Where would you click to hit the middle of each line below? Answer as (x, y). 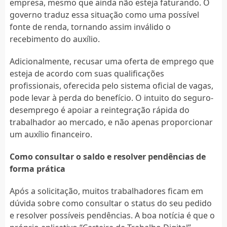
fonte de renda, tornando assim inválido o (90, 27)
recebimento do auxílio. (54, 39)
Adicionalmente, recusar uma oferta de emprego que (111, 61)
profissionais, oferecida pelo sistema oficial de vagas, (111, 85)
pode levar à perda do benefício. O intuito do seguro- (111, 98)
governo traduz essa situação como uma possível (104, 14)
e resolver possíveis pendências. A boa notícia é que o (112, 215)
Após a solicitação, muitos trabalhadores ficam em (106, 191)
